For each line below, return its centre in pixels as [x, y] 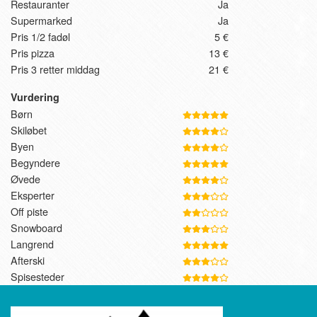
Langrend [32, 244]
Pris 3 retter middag [55, 69]
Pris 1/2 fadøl [40, 37]
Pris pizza [33, 53]
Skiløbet [29, 130]
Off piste [29, 212]
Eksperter [33, 195]
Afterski [28, 260]
